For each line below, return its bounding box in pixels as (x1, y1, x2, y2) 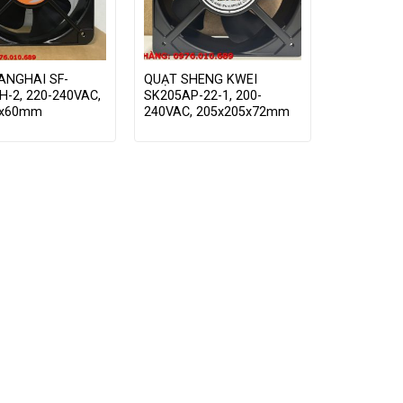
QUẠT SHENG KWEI (143, 71, 257, 87)
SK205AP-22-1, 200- (143, 87, 262, 103)
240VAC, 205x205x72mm (143, 103, 290, 120)
